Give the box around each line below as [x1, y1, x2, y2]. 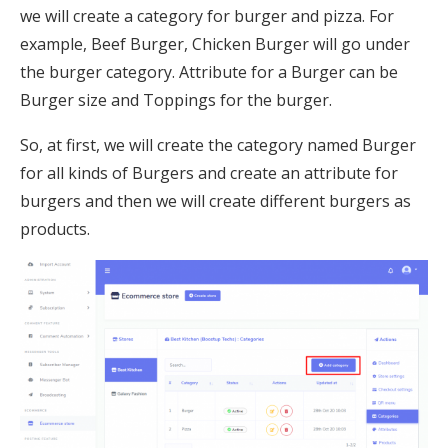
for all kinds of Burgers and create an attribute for [20, 161, 398, 184]
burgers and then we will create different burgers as [20, 189, 411, 212]
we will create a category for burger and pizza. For [20, 4, 394, 27]
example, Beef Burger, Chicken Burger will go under [20, 32, 410, 55]
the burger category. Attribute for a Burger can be [20, 60, 398, 83]
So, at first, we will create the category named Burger [20, 133, 416, 156]
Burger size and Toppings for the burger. [20, 88, 332, 111]
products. [20, 217, 90, 240]
